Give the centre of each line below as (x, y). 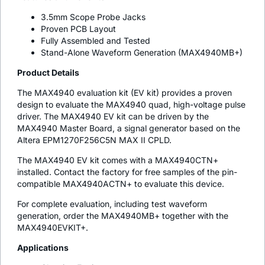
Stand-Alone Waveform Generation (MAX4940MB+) (142, 52)
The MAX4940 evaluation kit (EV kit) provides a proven (125, 92)
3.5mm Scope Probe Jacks (93, 17)
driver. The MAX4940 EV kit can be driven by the (113, 116)
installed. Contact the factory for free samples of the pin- (127, 172)
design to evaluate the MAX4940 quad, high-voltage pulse (131, 104)
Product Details (48, 72)
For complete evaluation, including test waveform (112, 203)
